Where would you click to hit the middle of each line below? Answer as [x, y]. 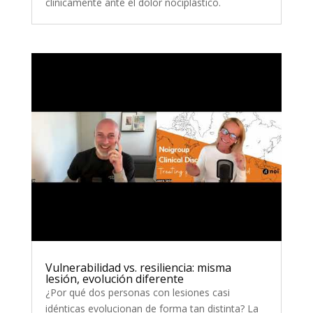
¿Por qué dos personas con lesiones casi [137, 292]
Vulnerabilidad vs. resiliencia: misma [138, 267]
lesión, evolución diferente [114, 278]
